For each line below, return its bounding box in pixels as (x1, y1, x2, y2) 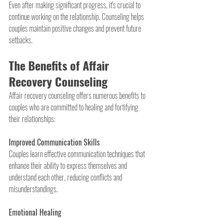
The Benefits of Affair (9, 56, 112, 74)
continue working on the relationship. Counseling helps (9, 10, 145, 22)
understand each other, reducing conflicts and (9, 171, 124, 183)
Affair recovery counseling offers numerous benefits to (9, 89, 147, 101)
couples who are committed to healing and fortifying (9, 101, 140, 113)
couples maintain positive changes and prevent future (9, 22, 143, 34)
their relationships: (9, 112, 55, 125)
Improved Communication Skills (9, 136, 100, 148)
